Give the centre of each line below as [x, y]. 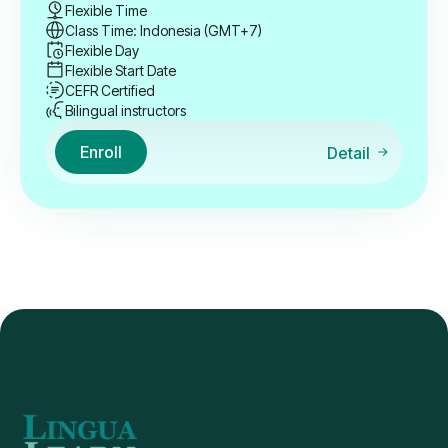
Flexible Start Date [120, 70]
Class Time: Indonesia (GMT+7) [163, 30]
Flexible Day [102, 50]
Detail [348, 153]
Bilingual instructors [125, 110]
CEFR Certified [110, 90]
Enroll [101, 152]
